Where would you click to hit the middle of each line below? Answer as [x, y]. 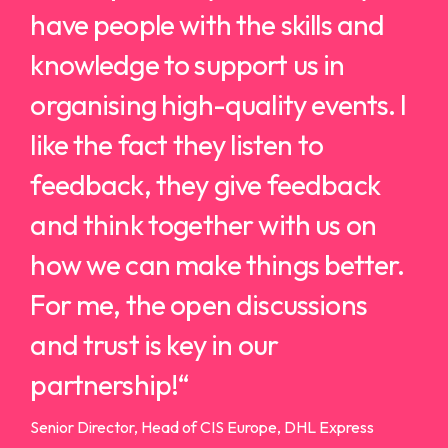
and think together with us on [203, 224]
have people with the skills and [207, 24]
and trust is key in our [154, 344]
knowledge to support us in [187, 64]
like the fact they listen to [176, 144]
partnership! [104, 384]
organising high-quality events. [215, 104]
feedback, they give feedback [205, 184]
